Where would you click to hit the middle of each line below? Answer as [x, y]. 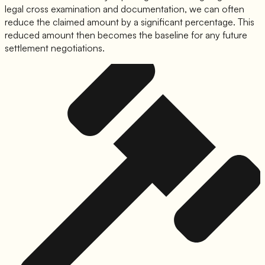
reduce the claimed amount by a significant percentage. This [130, 22]
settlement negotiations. [55, 48]
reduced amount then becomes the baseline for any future [126, 35]
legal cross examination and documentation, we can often [125, 9]
